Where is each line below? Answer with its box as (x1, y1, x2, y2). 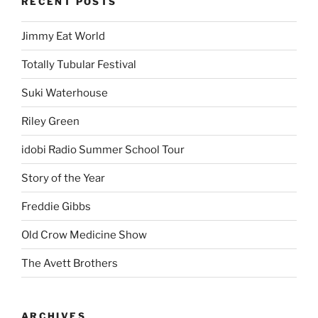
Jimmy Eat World (21, 29, 105, 43)
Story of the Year (21, 171, 105, 185)
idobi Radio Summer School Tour (21, 143, 185, 156)
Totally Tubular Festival (21, 57, 136, 71)
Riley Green (21, 114, 79, 128)
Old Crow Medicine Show (21, 228, 147, 241)
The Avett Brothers (21, 256, 118, 270)
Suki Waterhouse (21, 86, 108, 99)
